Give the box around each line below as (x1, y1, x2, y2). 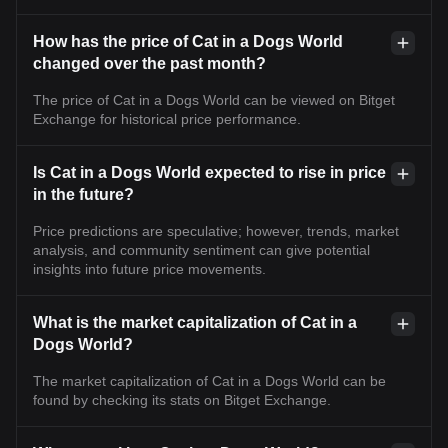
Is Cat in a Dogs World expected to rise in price (33, 163, 386, 181)
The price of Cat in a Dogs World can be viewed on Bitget (33, 91, 395, 108)
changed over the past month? (33, 54, 266, 72)
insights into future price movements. (33, 260, 266, 277)
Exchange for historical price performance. (33, 110, 301, 127)
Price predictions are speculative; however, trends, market (33, 222, 399, 239)
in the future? (33, 185, 134, 203)
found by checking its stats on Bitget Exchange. (33, 391, 331, 408)
